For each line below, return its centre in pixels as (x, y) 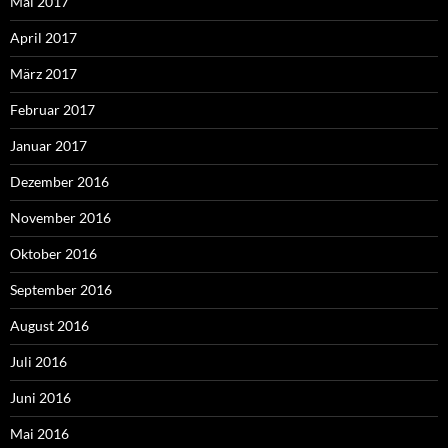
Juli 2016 (38, 362)
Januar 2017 (48, 146)
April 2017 (43, 38)
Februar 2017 (52, 110)
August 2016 (49, 326)
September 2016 (61, 290)
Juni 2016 (40, 398)
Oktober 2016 (53, 254)
